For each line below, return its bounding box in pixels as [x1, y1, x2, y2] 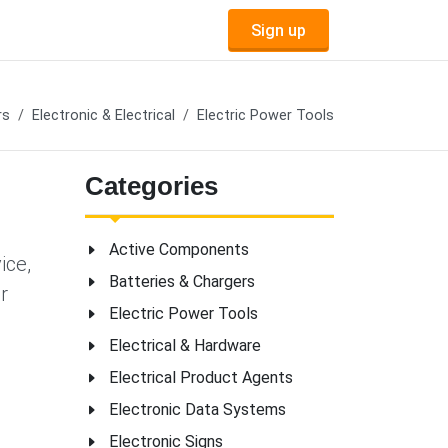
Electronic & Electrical [32, 107, 175, 124]
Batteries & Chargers [109, 272, 255, 291]
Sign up [251, 20, 306, 40]
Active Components [109, 240, 249, 259]
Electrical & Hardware [109, 336, 261, 355]
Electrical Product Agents [109, 368, 293, 387]
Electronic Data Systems [109, 400, 286, 419]
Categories [85, 171, 218, 201]
